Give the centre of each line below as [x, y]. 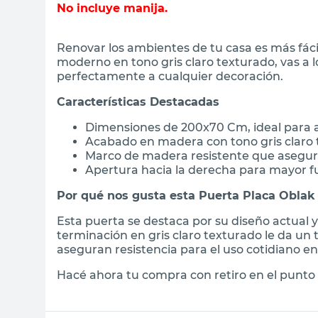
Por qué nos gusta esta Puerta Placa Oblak [186, 195]
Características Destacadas [138, 102]
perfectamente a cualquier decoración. [170, 76]
